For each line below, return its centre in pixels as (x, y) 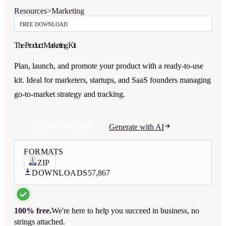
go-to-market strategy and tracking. (70, 94)
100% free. (33, 211)
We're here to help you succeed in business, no (125, 211)
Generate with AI (136, 127)
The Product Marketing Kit (45, 45)
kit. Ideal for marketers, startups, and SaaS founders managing (112, 80)
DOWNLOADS (60, 173)
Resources (31, 11)
